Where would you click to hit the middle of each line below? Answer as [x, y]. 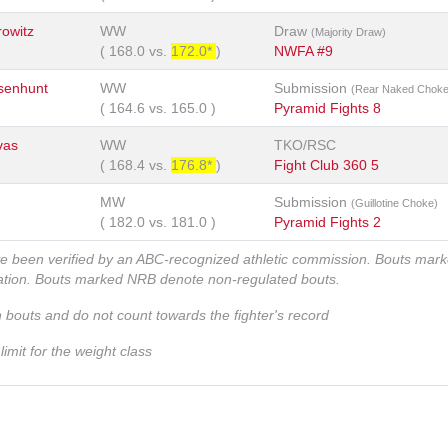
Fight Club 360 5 [326, 165]
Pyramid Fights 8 [327, 108]
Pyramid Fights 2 [327, 222]
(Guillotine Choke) [394, 203]
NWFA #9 [303, 51]
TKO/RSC [305, 145]
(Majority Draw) [348, 32]
